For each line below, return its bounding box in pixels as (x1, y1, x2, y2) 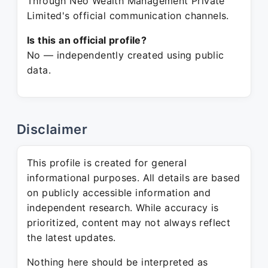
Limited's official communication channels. (27, 10, 229, 22)
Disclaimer (17, 121, 87, 137)
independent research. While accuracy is (27, 202, 219, 214)
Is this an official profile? (27, 34, 147, 46)
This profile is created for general (27, 157, 187, 169)
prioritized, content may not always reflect (27, 217, 231, 229)
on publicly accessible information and (27, 187, 211, 199)
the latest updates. (27, 232, 116, 243)
